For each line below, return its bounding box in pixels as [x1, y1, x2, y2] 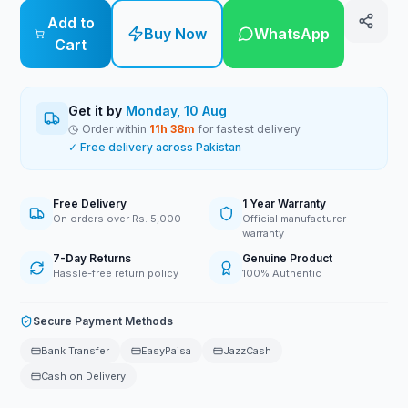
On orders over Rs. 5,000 [53, 212, 182, 225]
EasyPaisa [141, 344, 192, 357]
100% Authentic [242, 267, 321, 280]
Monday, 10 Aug [126, 103, 228, 118]
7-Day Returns [53, 251, 132, 265]
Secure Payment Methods [33, 314, 174, 328]
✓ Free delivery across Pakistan [68, 140, 242, 154]
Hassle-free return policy [53, 267, 179, 280]
